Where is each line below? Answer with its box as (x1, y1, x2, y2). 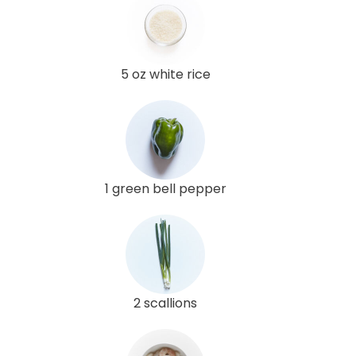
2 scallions (133, 293, 197, 312)
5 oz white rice (120, 64, 211, 83)
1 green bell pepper (104, 179, 226, 198)
